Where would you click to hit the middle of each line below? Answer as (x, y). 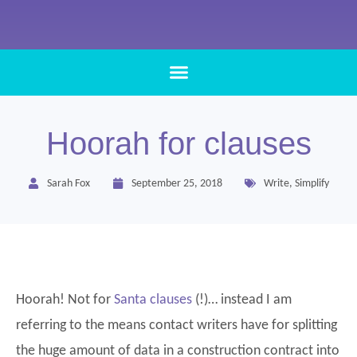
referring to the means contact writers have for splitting (177, 325)
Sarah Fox (69, 183)
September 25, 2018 (177, 183)
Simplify (312, 183)
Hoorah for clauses (178, 143)
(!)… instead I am (242, 300)
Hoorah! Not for (65, 300)
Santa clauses (153, 300)
